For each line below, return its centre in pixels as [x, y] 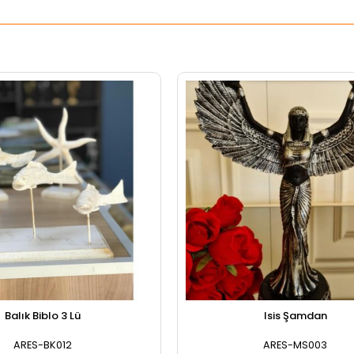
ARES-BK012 [42, 345]
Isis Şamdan [295, 315]
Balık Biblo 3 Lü [42, 315]
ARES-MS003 [296, 345]
